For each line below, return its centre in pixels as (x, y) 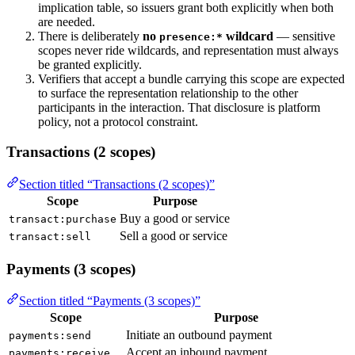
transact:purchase (63, 219)
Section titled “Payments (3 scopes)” (110, 301)
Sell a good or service (174, 235)
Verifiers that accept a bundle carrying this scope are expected (191, 78)
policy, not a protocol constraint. (118, 121)
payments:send (50, 336)
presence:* (191, 36)
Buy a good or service (175, 218)
